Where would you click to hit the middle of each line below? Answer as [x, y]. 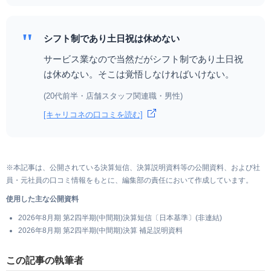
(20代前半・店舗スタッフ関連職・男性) [113, 96]
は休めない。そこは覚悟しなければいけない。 [139, 74]
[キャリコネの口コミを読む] [93, 114]
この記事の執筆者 [45, 260]
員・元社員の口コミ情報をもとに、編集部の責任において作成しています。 [129, 180]
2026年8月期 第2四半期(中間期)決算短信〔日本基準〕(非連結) [120, 217]
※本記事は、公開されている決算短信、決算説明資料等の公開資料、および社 [133, 167]
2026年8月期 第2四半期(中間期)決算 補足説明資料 [100, 230]
